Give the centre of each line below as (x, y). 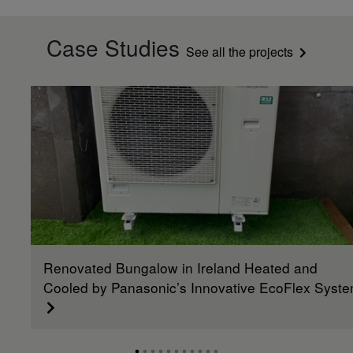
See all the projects (240, 52)
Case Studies (116, 48)
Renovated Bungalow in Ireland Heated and (180, 268)
